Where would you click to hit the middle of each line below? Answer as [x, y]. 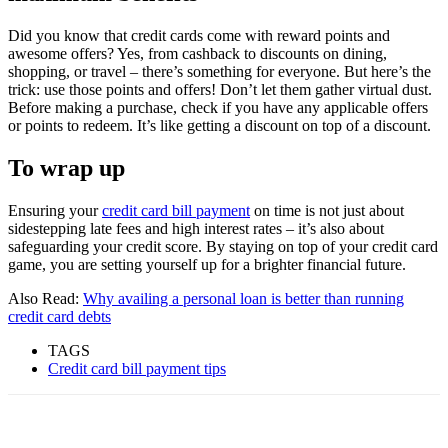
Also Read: [45, 299]
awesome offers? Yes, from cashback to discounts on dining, [197, 54]
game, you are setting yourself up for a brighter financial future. [207, 265]
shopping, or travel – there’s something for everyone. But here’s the [219, 72]
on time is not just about [327, 211]
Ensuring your [55, 211]
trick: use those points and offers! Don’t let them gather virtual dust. [220, 90]
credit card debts [59, 317]
